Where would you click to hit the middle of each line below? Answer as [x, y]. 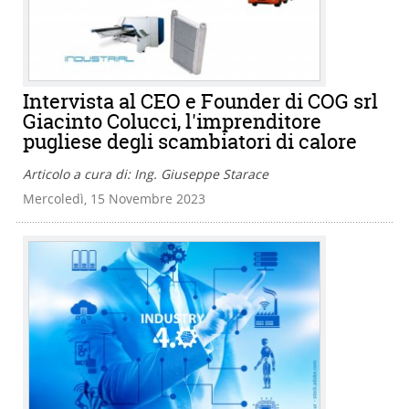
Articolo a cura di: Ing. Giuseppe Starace [146, 173]
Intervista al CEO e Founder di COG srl [200, 101]
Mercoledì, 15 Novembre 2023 [114, 198]
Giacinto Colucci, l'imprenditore [172, 121]
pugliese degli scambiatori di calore [190, 141]
